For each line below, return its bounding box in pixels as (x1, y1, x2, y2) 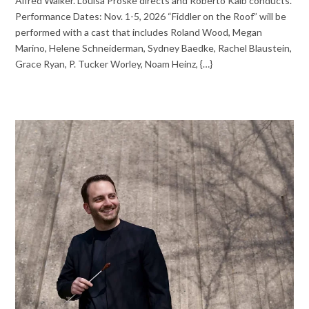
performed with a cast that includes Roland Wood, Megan (15, 26, 263, 38)
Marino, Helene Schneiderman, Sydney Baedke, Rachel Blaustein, (15, 41, 292, 54)
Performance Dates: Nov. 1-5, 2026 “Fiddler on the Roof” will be (15, 10, 287, 22)
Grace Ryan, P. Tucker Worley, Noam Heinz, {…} (15, 57, 213, 70)
